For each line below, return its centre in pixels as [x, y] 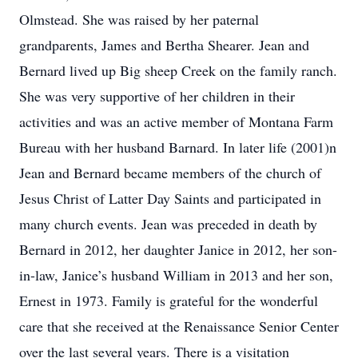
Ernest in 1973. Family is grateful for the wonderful [169, 300]
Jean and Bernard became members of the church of [170, 173]
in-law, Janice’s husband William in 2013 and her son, [176, 275]
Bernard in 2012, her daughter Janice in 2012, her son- [178, 249]
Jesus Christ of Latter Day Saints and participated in [170, 198]
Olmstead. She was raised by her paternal [139, 19]
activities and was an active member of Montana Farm [176, 121]
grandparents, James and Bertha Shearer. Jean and [164, 45]
